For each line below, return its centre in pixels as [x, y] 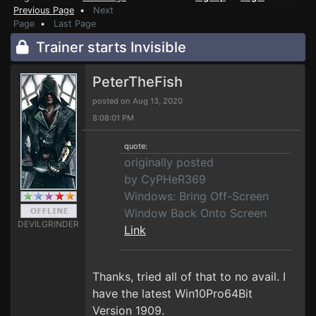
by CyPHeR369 [165, 179]
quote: [136, 146]
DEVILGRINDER [48, 224]
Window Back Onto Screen [195, 213]
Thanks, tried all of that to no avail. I [189, 276]
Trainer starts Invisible [108, 47]
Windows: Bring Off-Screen [196, 196]
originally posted [169, 162]
